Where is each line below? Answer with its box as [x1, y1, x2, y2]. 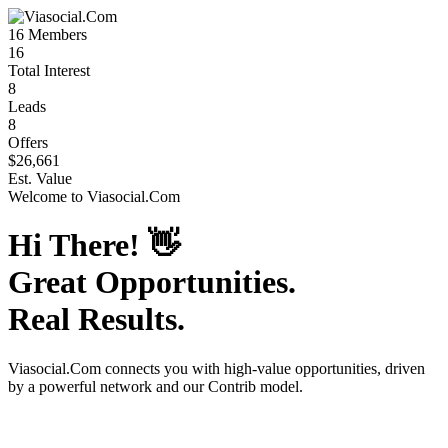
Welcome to [8, 188, 87, 205]
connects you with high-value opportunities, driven [101, 359, 425, 377]
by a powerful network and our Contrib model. [8, 377, 303, 395]
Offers [8, 134, 48, 151]
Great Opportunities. [8, 264, 296, 301]
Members [24, 26, 87, 43]
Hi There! [8, 227, 148, 264]
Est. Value [8, 170, 72, 187]
